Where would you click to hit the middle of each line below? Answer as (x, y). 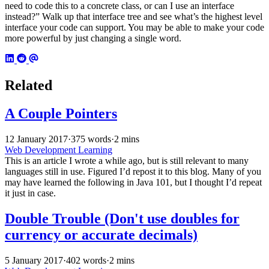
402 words (86, 260)
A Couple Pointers (61, 114)
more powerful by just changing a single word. (93, 38)
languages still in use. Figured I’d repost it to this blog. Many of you (133, 172)
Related (29, 86)
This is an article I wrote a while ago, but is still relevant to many (127, 161)
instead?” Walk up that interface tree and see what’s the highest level (134, 17)
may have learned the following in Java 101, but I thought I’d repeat (133, 183)
